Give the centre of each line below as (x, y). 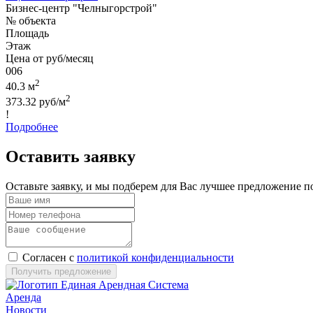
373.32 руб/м (36, 102)
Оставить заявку (71, 157)
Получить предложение (61, 272)
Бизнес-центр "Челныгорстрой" (81, 8)
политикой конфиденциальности (155, 258)
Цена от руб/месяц (50, 58)
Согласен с (50, 258)
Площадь (27, 33)
